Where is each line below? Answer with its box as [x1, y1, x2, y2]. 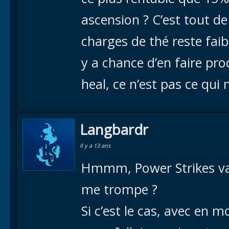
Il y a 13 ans [80, 142, 110, 149]
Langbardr [80, 120, 148, 139]
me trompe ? [81, 180, 157, 198]
